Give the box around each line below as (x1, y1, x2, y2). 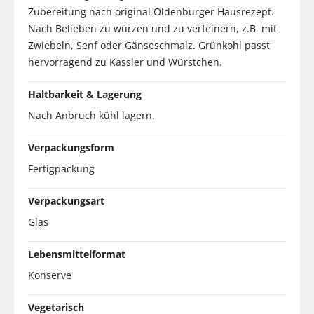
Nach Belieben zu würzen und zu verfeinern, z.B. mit (28, 21, 277, 35)
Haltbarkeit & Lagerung (28, 87, 142, 101)
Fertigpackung (28, 161, 95, 175)
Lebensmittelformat (28, 247, 125, 261)
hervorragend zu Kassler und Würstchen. (28, 55, 222, 69)
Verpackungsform (28, 140, 114, 154)
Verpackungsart (28, 193, 104, 207)
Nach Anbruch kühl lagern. (28, 108, 155, 122)
